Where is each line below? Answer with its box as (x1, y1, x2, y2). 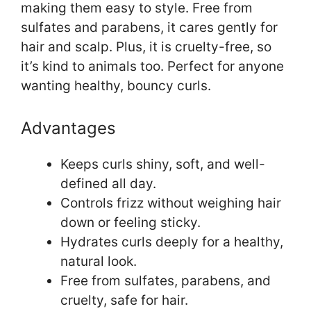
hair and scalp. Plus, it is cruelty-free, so (21, 39, 271, 56)
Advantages (21, 117, 116, 138)
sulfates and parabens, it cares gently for (21, 19, 278, 36)
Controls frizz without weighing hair (60, 194, 281, 211)
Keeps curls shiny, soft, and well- (60, 155, 265, 172)
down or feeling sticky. (60, 214, 201, 230)
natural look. (60, 253, 137, 269)
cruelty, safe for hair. (60, 292, 188, 308)
